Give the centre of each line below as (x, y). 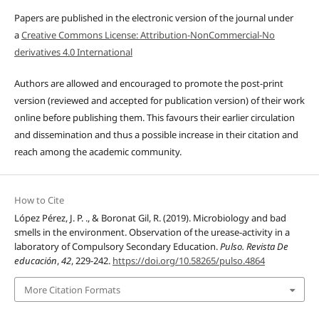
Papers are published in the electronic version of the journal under (153, 18)
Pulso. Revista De (254, 247)
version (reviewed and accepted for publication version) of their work (159, 101)
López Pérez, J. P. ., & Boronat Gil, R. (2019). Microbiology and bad (150, 218)
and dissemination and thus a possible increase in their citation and (156, 135)
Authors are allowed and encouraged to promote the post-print (148, 84)
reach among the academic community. (98, 152)
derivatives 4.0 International (73, 52)
